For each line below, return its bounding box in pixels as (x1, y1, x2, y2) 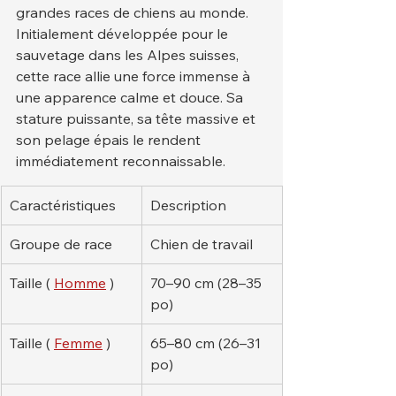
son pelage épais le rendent (16, 131, 204, 149)
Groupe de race (10, 235, 112, 254)
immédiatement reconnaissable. (16, 152, 225, 171)
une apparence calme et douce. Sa (16, 88, 247, 107)
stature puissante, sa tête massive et (16, 110, 259, 128)
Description (150, 196, 226, 215)
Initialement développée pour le (16, 25, 232, 43)
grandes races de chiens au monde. (16, 4, 252, 22)
